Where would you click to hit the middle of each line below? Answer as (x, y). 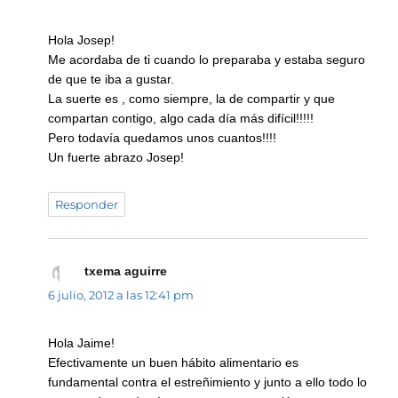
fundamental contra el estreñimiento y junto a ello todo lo (208, 382)
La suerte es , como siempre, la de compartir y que (192, 98)
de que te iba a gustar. (111, 79)
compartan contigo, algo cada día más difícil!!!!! (181, 118)
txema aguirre (125, 271)
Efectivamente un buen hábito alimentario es (174, 363)
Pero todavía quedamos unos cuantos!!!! (163, 137)
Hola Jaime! (82, 343)
